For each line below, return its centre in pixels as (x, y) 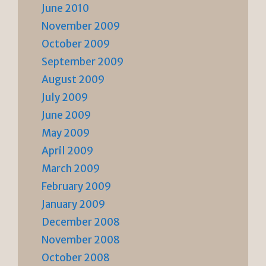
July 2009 (65, 97)
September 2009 (83, 61)
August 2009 (73, 79)
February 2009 (76, 186)
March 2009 (71, 168)
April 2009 (67, 151)
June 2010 (65, 8)
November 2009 (81, 26)
